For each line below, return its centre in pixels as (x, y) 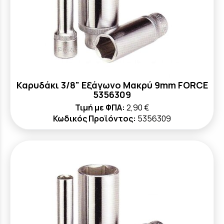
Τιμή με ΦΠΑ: (100, 107)
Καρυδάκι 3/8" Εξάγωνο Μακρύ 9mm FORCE (112, 85)
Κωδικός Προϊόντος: (94, 118)
